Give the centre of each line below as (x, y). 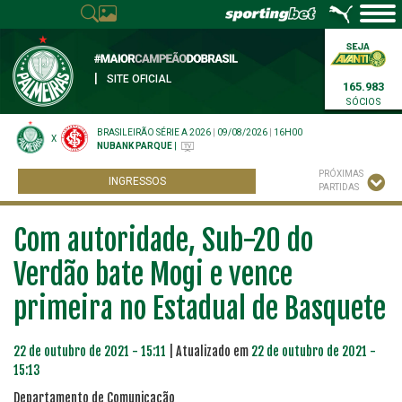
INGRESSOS (137, 181)
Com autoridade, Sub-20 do (163, 240)
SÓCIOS (363, 102)
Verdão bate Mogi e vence (153, 275)
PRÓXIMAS (341, 174)
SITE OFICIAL (139, 79)
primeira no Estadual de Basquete (200, 309)
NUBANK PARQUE (135, 146)
